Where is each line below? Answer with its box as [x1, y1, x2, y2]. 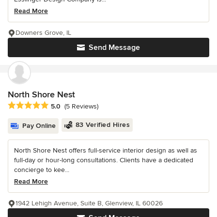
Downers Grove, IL [15, 28, 71, 37]
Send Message [89, 42, 140, 52]
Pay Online [22, 121, 56, 130]
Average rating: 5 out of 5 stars [7, 100, 111, 110]
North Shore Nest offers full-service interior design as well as [14, 146, 197, 155]
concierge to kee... [14, 165, 69, 174]
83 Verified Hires [75, 120, 130, 129]
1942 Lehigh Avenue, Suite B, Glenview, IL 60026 [15, 199, 163, 207]
